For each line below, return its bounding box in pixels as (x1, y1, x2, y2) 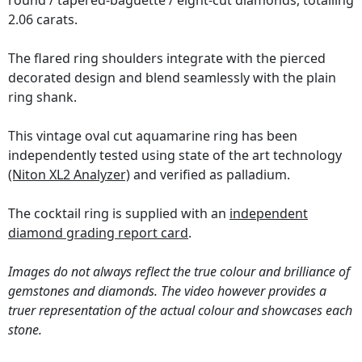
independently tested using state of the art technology (8, 146, 342, 165)
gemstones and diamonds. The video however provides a (8, 282, 326, 301)
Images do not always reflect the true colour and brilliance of (8, 263, 350, 281)
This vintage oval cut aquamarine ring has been (8, 127, 297, 145)
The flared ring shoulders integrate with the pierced (8, 49, 326, 68)
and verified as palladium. (130, 166, 290, 184)
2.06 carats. (8, 11, 78, 29)
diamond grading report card (8, 224, 188, 242)
